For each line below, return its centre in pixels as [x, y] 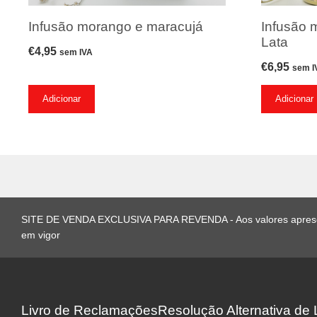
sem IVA [76, 52]
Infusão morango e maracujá [116, 26]
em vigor [41, 235]
